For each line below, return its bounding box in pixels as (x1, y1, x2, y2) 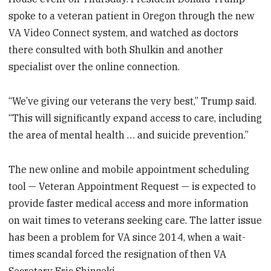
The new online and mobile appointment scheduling (8, 163, 250, 175)
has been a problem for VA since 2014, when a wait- (8, 230, 246, 243)
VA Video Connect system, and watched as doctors (8, 27, 239, 39)
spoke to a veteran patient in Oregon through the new (8, 10, 255, 22)
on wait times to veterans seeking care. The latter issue (8, 214, 263, 226)
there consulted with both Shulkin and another (8, 44, 224, 56)
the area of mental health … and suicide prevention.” (8, 129, 249, 142)
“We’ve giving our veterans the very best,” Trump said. (8, 95, 257, 108)
